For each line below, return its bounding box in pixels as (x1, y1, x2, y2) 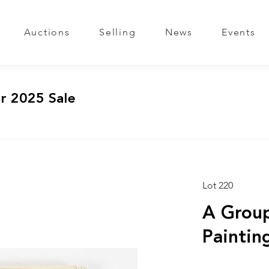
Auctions (23, 28, 70, 38)
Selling (99, 28, 136, 38)
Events (222, 28, 256, 38)
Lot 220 (202, 181, 233, 191)
